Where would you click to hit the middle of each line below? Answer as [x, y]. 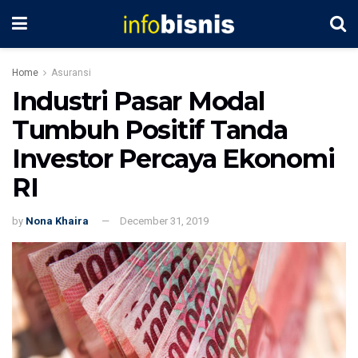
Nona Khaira [57, 221]
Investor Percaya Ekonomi [173, 159]
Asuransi [71, 73]
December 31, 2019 [164, 221]
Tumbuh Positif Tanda [150, 130]
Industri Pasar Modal [138, 101]
